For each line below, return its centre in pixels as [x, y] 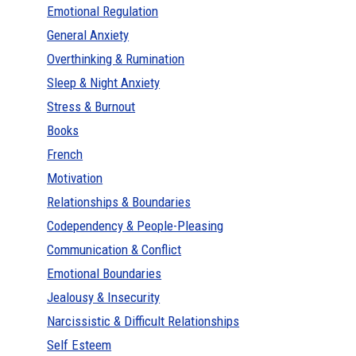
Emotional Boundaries [104, 274]
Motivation [75, 178]
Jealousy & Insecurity [104, 298]
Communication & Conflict [114, 250]
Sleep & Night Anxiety [104, 83]
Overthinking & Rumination [116, 59]
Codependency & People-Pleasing [135, 226]
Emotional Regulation [103, 12]
